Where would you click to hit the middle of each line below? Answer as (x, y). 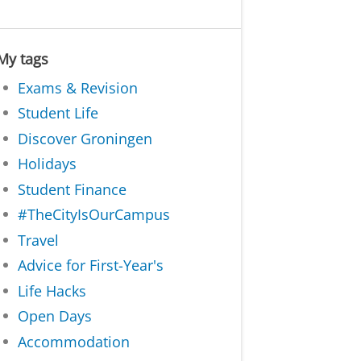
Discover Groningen (85, 138)
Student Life (58, 113)
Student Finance (73, 189)
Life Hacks (52, 290)
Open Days (55, 316)
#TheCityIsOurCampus (94, 215)
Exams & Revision (78, 87)
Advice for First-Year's (91, 266)
